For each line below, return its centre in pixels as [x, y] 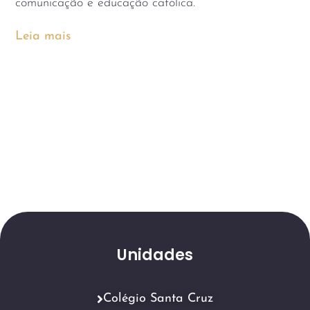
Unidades [155, 255]
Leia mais [43, 37]
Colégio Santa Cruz [158, 299]
